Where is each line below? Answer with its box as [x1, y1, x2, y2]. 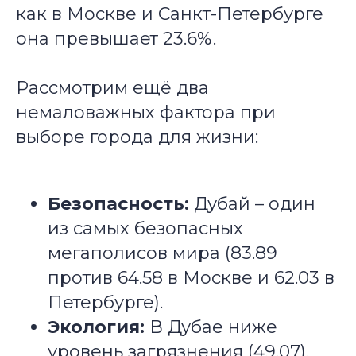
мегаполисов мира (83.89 [48, 242, 277, 264]
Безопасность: [48, 193, 189, 215]
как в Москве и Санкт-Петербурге [16, 3, 323, 25]
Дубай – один [189, 193, 315, 215]
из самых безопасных [48, 218, 243, 239]
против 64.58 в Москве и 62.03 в [48, 267, 335, 288]
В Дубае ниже [145, 316, 277, 338]
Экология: [48, 316, 145, 338]
